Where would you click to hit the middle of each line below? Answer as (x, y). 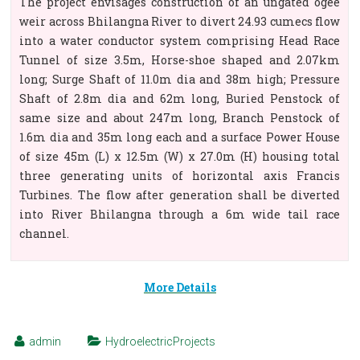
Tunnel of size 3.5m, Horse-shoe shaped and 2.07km (180, 60)
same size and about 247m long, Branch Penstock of (180, 118)
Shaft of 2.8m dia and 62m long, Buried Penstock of (180, 98)
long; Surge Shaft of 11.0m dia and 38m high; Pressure (180, 79)
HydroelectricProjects (161, 342)
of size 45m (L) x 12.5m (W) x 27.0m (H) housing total (180, 156)
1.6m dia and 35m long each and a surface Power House (180, 137)
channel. (45, 233)
